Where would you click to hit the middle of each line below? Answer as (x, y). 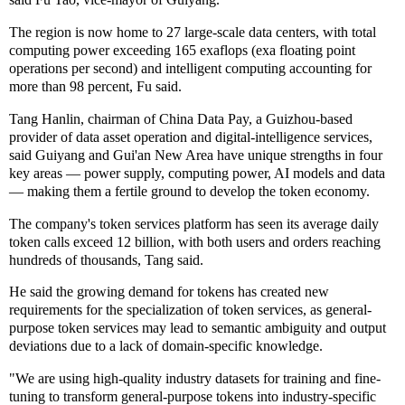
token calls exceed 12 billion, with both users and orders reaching (195, 241)
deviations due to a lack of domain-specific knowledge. (170, 346)
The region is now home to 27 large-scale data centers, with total (193, 32)
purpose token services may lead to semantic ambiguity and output (198, 328)
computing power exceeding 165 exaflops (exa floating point (182, 50)
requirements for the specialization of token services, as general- (190, 310)
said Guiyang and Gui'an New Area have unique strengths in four (196, 155)
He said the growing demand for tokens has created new (169, 292)
